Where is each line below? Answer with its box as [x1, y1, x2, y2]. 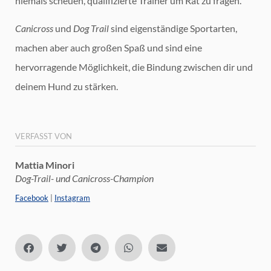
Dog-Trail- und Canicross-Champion [15, 172, 154, 184]
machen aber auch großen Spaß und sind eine [15, 42, 202, 54]
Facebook [15, 192, 48, 203]
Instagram [54, 192, 90, 203]
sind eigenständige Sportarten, [109, 22, 237, 34]
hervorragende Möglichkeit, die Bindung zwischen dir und [15, 61, 253, 73]
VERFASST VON [15, 131, 72, 141]
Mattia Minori [15, 158, 74, 171]
